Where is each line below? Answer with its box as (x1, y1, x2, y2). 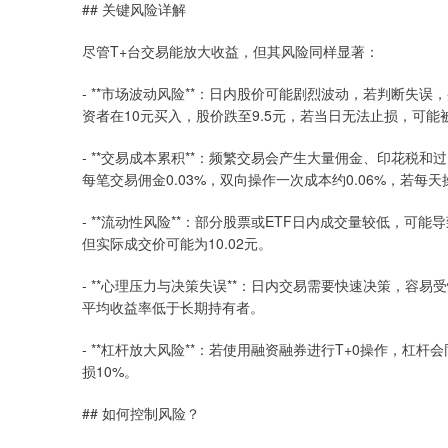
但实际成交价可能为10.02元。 (82, 233, 272, 253)
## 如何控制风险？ (82, 403, 200, 423)
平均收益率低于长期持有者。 (82, 297, 264, 317)
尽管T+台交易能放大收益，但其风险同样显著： (82, 41, 379, 61)
